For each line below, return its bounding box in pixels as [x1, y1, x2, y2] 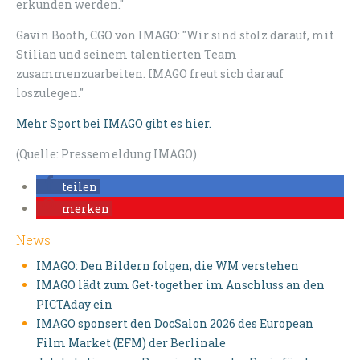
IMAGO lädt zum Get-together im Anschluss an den [36, 277, 325, 293]
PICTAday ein [36, 297, 112, 313]
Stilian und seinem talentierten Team [16, 47, 237, 63]
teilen [62, 179, 97, 195]
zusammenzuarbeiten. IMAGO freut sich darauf [16, 66, 284, 82]
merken [62, 201, 109, 217]
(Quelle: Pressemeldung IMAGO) [16, 146, 197, 162]
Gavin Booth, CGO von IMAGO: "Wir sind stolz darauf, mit [16, 27, 334, 43]
